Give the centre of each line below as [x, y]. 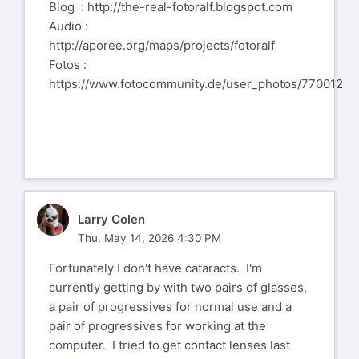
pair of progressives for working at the [157, 325]
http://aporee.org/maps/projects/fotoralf [162, 46]
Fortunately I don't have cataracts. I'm [155, 268]
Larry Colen [111, 220]
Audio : [69, 26]
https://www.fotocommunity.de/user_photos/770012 [196, 84]
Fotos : [68, 65]
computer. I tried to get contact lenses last [169, 345]
